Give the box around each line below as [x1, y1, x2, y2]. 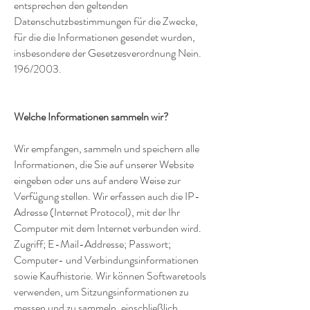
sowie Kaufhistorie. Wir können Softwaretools [14, 268, 206, 284]
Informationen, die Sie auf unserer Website [14, 156, 194, 173]
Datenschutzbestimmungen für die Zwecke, [14, 13, 198, 30]
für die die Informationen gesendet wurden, [14, 29, 195, 46]
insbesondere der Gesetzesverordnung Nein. [14, 45, 201, 62]
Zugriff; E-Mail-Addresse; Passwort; [14, 236, 171, 253]
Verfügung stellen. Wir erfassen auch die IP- [14, 188, 200, 205]
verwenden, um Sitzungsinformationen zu [14, 284, 189, 300]
